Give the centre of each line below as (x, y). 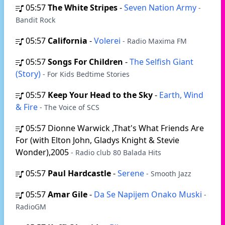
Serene (132, 173)
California (68, 41)
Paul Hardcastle (79, 173)
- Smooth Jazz (169, 174)
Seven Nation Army (161, 8)
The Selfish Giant (161, 62)
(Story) (29, 74)
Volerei (108, 41)
